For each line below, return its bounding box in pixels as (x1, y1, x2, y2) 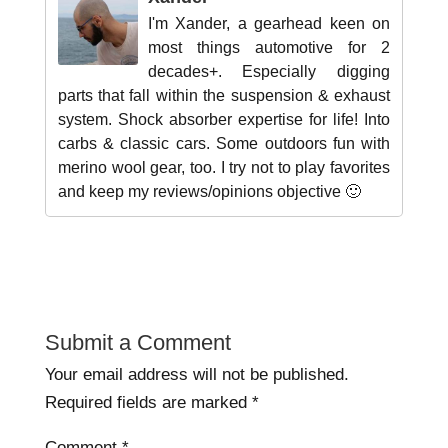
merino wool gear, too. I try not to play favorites (57, 158, 391, 176)
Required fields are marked (44, 392, 252, 412)
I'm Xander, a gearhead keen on (147, 14, 391, 32)
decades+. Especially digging (147, 62, 391, 80)
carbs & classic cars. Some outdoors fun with (57, 134, 391, 152)
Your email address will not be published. (44, 364, 349, 384)
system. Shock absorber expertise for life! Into (57, 110, 391, 128)
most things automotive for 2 (147, 38, 391, 56)
